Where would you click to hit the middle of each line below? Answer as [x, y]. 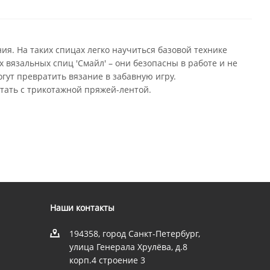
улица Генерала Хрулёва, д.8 [128, 247]
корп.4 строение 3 [107, 260]
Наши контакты [82, 208]
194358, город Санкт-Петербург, [134, 234]
